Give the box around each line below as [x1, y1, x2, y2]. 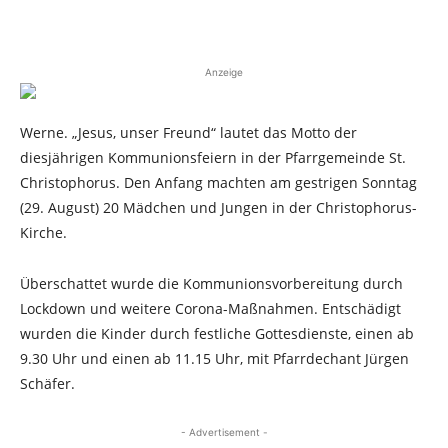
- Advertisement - [180, 426, 268, 438]
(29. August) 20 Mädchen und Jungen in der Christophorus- [20, 198, 417, 217]
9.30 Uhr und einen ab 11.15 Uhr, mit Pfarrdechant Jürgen [20, 349, 409, 368]
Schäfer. [20, 374, 75, 393]
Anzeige [205, 66, 243, 78]
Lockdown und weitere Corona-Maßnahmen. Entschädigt [20, 299, 401, 318]
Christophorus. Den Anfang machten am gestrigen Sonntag [20, 173, 417, 192]
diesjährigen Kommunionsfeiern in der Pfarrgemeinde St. [20, 148, 406, 167]
